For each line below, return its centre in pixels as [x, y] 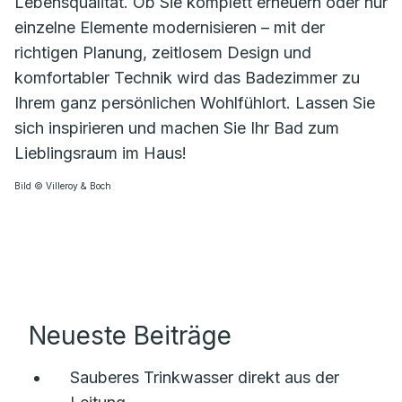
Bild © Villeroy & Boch [63, 186]
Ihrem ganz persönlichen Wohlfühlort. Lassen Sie [195, 103]
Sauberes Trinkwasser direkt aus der [205, 377]
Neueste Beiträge [130, 336]
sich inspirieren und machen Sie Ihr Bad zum [177, 128]
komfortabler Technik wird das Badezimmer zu [187, 78]
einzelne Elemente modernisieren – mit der [170, 27]
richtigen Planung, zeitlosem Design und [163, 52]
